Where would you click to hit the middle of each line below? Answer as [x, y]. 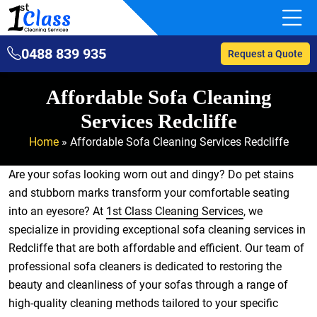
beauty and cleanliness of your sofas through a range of [148, 285]
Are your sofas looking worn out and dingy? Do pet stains [151, 174]
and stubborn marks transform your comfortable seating [149, 193]
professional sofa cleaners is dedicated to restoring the [145, 266]
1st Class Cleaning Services [175, 211]
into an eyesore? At [57, 211]
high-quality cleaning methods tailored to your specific [143, 303]
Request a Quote [265, 53]
